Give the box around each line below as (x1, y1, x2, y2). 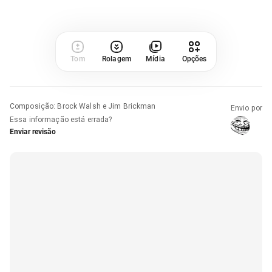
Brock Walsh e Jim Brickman (57, 101, 156, 110)
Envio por (230, 103, 262, 112)
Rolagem (102, 54, 131, 63)
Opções (182, 54, 207, 63)
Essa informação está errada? (10, 115, 112, 124)
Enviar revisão (10, 127, 56, 136)
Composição (10, 101, 54, 110)
